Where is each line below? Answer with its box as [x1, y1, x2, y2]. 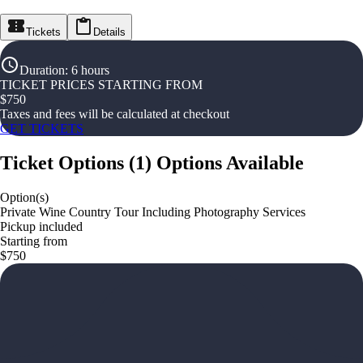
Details [93, 26, 126, 38]
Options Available [156, 152, 304, 173]
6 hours [71, 63, 109, 77]
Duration [19, 63, 65, 77]
